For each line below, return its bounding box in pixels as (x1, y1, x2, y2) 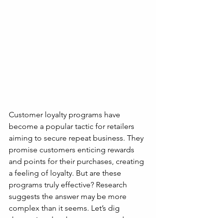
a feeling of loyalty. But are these (9, 168, 123, 178)
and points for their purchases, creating (9, 157, 146, 166)
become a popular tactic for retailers (9, 122, 136, 131)
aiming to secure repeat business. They (9, 133, 145, 143)
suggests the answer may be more (9, 192, 128, 201)
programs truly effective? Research (9, 180, 129, 189)
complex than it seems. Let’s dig (9, 203, 122, 213)
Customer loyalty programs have (9, 110, 122, 119)
